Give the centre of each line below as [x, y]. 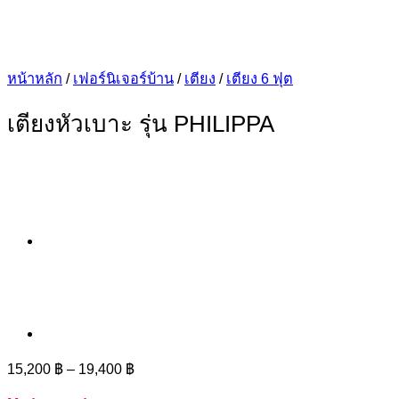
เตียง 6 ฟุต [260, 78]
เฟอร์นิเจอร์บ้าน [123, 78]
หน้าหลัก [35, 78]
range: [154, 382]
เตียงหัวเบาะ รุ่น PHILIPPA [141, 124]
